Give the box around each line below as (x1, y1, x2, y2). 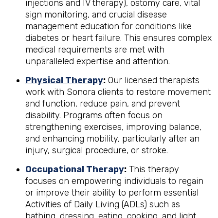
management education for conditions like (25, 21, 192, 32)
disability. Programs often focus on (25, 110, 163, 121)
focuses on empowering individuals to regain (25, 176, 203, 186)
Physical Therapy (25, 75, 103, 86)
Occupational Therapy (25, 164, 124, 175)
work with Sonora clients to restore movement (25, 87, 211, 97)
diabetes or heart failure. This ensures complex (25, 33, 212, 43)
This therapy (127, 164, 179, 175)
